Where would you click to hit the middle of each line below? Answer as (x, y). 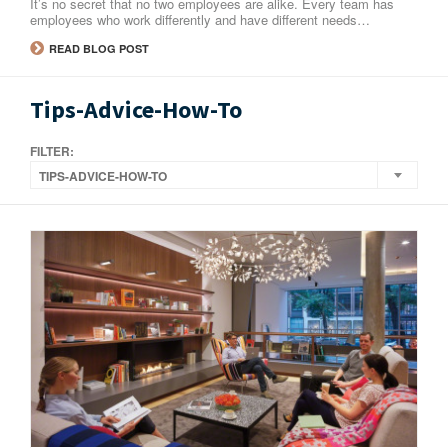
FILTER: (52, 151)
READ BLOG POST (97, 48)
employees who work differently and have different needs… (200, 19)
